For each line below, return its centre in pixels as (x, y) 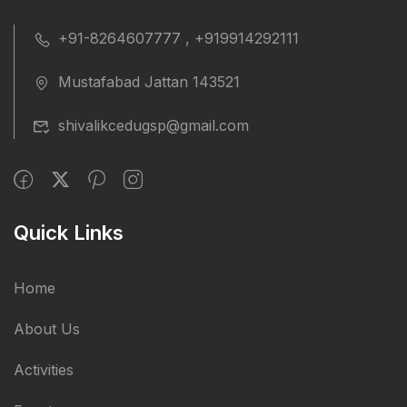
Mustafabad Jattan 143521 (149, 82)
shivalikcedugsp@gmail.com (154, 125)
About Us (47, 329)
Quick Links (69, 233)
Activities (44, 370)
